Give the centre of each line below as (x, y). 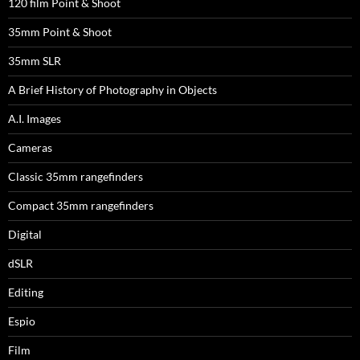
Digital (25, 235)
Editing (26, 292)
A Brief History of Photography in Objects (112, 90)
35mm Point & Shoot (60, 32)
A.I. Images (35, 119)
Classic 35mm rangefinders (76, 177)
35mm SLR (35, 61)
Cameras (30, 148)
